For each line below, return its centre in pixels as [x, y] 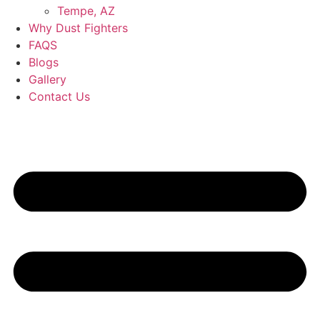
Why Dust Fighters [78, 28]
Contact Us [59, 96]
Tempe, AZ [86, 11]
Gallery [47, 79]
